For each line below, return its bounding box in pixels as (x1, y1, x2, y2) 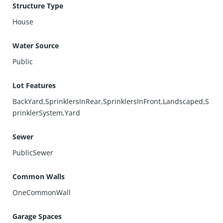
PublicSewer (12, 148, 54, 157)
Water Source (12, 41, 59, 50)
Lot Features (12, 81, 56, 90)
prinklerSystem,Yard (12, 108, 81, 117)
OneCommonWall (12, 188, 71, 197)
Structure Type (12, 1, 64, 10)
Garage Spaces (12, 212, 62, 221)
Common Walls (12, 172, 65, 181)
